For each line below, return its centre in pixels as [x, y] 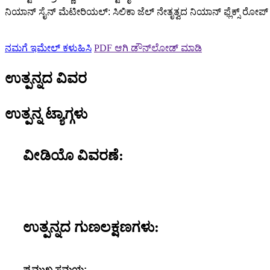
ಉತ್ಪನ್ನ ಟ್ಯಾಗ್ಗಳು [46, 114]
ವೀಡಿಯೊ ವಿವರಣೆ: [73, 155]
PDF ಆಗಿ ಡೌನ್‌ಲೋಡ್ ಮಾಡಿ [148, 48]
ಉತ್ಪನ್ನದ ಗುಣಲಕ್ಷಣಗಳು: [91, 227]
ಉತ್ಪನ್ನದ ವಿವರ [46, 79]
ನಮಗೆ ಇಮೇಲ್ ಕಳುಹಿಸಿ [48, 48]
